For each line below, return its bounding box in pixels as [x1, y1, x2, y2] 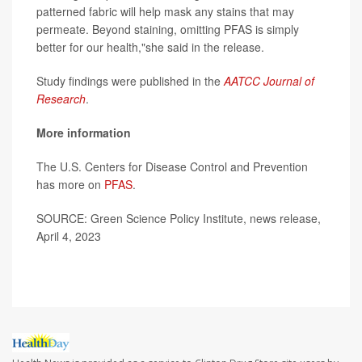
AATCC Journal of [224, 73, 314, 90]
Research [36, 90, 86, 107]
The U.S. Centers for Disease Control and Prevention [36, 158, 308, 175]
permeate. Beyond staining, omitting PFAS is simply [36, 21, 299, 38]
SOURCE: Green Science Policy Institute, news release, [36, 210, 321, 227]
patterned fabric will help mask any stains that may [36, 3, 294, 20]
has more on [36, 176, 104, 193]
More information [36, 124, 131, 141]
